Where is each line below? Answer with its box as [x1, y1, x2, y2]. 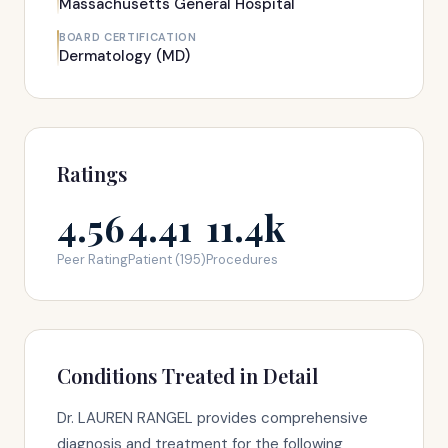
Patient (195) [128, 251, 206, 268]
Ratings [57, 160, 127, 187]
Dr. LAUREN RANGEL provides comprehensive [57, 408, 368, 428]
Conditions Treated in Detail [57, 362, 318, 389]
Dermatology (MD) [59, 46, 190, 66]
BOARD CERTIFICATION [59, 30, 197, 44]
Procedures [206, 251, 278, 268]
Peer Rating [57, 251, 128, 268]
